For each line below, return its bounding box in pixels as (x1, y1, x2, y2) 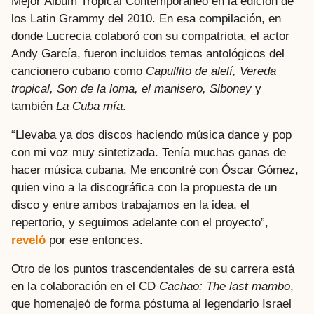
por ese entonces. (46, 233, 143, 247)
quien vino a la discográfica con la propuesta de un (11, 181, 277, 195)
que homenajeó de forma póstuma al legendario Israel (11, 297, 292, 311)
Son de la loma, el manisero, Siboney (57, 81, 255, 95)
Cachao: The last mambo (159, 280, 290, 294)
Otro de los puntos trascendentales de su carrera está (11, 262, 294, 276)
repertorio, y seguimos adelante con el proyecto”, (11, 216, 268, 230)
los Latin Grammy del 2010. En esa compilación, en (11, 11, 281, 25)
